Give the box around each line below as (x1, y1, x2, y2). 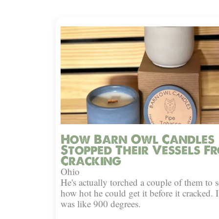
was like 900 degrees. (61, 197, 141, 210)
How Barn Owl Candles (61, 131, 215, 148)
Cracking (61, 153, 121, 169)
